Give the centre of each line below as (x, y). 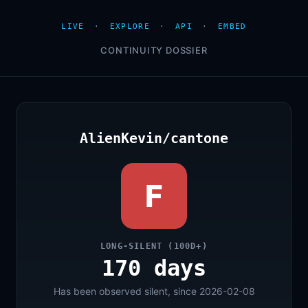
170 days (154, 268)
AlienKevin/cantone (154, 138)
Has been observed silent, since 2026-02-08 (154, 291)
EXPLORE (130, 26)
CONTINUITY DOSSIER (154, 50)
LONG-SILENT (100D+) (154, 246)
